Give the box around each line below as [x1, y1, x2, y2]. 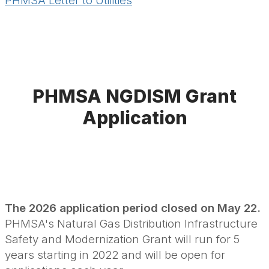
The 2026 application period [5, 201, 161, 216]
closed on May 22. [161, 201, 261, 216]
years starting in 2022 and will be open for [5, 248, 225, 262]
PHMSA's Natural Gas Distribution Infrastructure [5, 217, 258, 231]
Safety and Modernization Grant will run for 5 [5, 232, 240, 247]
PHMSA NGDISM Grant [32, 85, 237, 107]
